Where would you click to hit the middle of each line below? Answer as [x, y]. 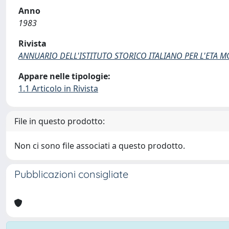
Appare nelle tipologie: [64, 76]
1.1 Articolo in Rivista [58, 88]
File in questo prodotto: [60, 121]
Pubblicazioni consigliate [71, 174]
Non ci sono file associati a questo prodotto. [100, 146]
